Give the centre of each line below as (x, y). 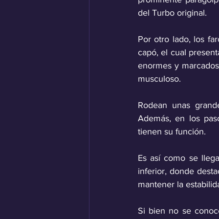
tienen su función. (172, 132)
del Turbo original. (174, 13)
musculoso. (161, 79)
